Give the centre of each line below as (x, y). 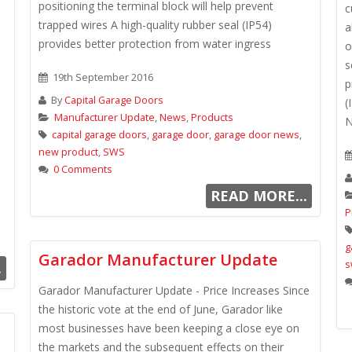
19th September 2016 (102, 77)
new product (68, 152)
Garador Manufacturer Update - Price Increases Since (174, 290)
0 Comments (83, 169)
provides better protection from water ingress (155, 44)
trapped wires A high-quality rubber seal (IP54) (155, 25)
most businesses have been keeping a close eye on (169, 328)
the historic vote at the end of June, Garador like (161, 309)
